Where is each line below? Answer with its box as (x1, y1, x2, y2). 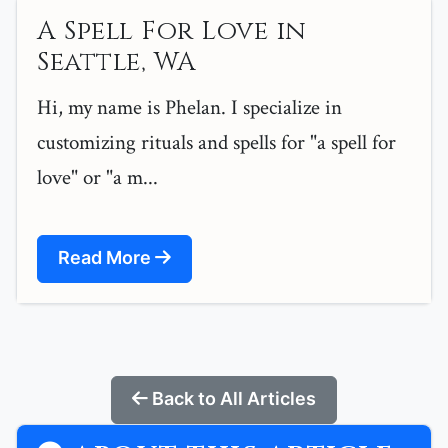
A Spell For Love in (37, 14, 307, 50)
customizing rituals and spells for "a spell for (37, 129, 396, 157)
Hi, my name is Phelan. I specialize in (37, 94, 342, 122)
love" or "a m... (37, 164, 158, 192)
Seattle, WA (37, 45, 197, 81)
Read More (58, 247, 155, 269)
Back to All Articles (148, 388, 316, 410)
